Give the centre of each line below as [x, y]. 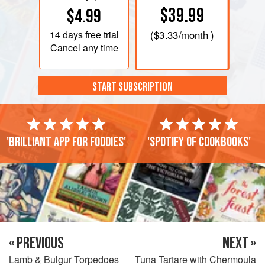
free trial [101, 34]
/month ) [196, 35]
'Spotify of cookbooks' [199, 142]
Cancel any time [84, 47]
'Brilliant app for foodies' [66, 142]
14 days [66, 34]
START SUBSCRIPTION [132, 87]
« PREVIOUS [36, 243]
